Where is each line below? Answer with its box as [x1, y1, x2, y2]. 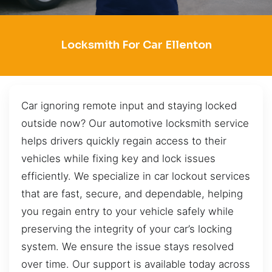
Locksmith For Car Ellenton [60, 38, 212, 52]
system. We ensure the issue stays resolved [21, 240, 234, 253]
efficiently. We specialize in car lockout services [21, 169, 250, 182]
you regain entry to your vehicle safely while [21, 205, 234, 217]
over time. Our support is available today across [21, 257, 250, 270]
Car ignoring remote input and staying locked [21, 99, 237, 112]
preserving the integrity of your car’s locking [21, 222, 232, 235]
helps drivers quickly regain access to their [21, 134, 226, 147]
